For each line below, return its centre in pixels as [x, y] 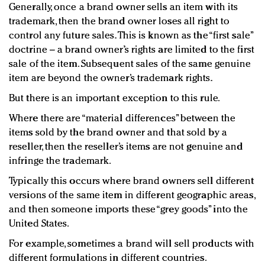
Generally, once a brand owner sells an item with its [124, 7]
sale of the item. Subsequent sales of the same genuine [130, 64]
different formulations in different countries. [108, 258]
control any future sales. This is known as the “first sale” [131, 35]
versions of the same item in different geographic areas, [132, 195]
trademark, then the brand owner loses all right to [119, 21]
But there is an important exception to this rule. [114, 98]
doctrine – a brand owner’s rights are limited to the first [132, 50]
